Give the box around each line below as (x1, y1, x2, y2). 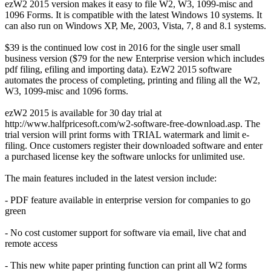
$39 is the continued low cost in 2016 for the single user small (5, 42, 240, 53)
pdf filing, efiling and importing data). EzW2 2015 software (5, 64, 232, 74)
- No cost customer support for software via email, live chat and (5, 227, 246, 238)
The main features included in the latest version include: (5, 172, 217, 183)
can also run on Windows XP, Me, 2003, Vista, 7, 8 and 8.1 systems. (5, 20, 266, 31)
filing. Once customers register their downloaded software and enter (5, 140, 263, 151)
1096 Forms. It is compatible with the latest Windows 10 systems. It (5, 9, 262, 20)
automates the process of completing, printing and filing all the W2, (5, 74, 260, 85)
